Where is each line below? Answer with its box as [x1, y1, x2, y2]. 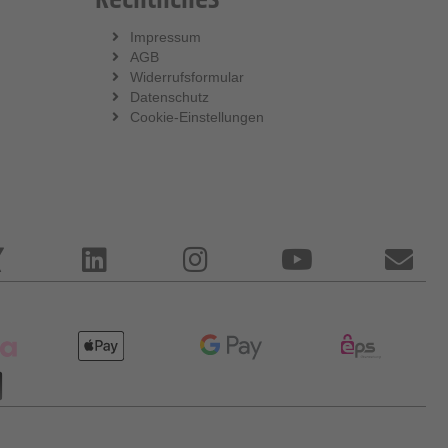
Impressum [129, 28, 201, 45]
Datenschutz [129, 88, 209, 105]
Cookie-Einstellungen [129, 108, 264, 125]
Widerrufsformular [129, 68, 244, 85]
